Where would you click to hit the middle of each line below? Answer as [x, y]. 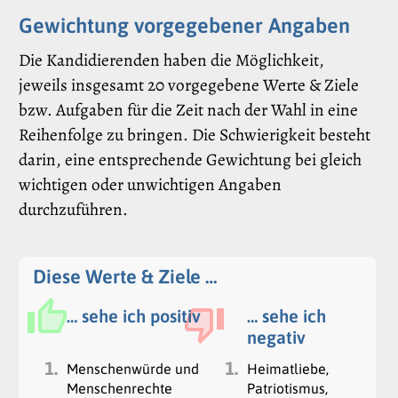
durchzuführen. [73, 210]
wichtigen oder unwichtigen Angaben [150, 185]
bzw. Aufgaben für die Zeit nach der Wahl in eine [188, 110]
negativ [276, 337]
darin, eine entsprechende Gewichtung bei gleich [190, 160]
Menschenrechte [119, 388]
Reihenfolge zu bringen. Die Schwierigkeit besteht [195, 135]
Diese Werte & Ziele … [125, 276]
